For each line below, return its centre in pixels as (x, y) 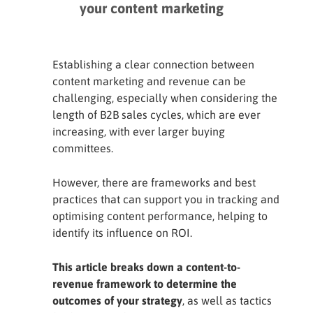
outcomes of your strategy (117, 300)
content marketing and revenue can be (149, 81)
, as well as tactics (227, 300)
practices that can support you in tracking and (166, 199)
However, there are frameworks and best (154, 182)
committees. (83, 148)
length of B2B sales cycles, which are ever (156, 115)
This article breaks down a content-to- (146, 267)
